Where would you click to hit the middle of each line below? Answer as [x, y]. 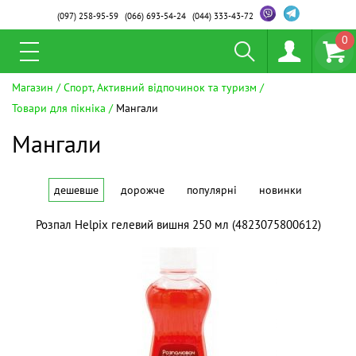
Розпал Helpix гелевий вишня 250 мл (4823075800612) [178, 224]
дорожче [143, 190]
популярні [212, 190]
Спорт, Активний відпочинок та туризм [160, 87]
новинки [281, 190]
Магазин [33, 87]
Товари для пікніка [59, 108]
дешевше [76, 190]
